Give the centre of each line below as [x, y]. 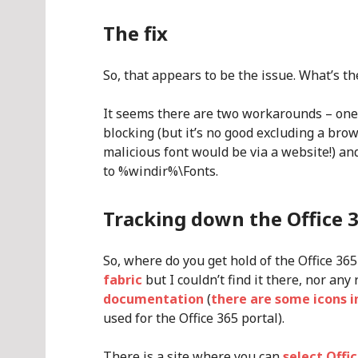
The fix [135, 33]
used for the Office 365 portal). [194, 318]
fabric [123, 280]
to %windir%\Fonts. [161, 171]
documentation [153, 299]
